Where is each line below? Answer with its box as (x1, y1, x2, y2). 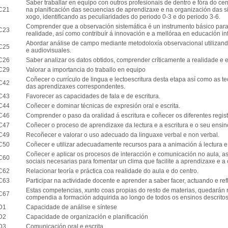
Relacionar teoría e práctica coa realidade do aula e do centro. (25, 167, 198, 175)
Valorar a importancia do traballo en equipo (25, 66, 146, 73)
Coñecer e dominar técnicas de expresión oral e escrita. (25, 102, 180, 109)
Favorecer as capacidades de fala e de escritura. (25, 93, 160, 100)
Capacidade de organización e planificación (25, 213, 148, 220)
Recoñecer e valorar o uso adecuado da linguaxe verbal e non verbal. (25, 131, 219, 138)
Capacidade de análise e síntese (25, 204, 117, 211)
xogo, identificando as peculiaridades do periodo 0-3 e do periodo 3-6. (25, 13, 220, 20)
